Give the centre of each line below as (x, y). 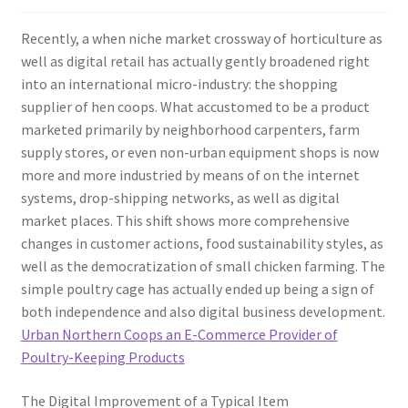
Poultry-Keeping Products (102, 357)
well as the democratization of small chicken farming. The (203, 266)
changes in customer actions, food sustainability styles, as (202, 244)
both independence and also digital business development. (203, 312)
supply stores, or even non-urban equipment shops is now (199, 153)
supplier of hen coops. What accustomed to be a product (195, 107)
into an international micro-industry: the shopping (179, 84)
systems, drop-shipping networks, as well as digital (180, 198)
